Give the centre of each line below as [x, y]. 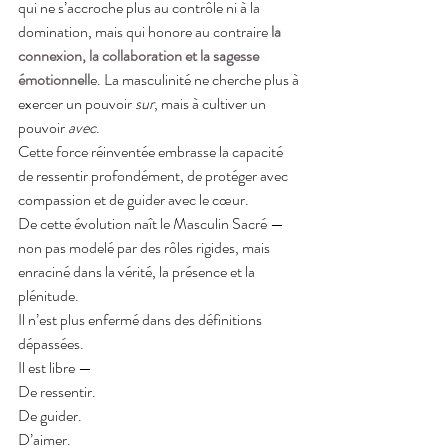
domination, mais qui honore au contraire [144, 31]
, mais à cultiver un [211, 103]
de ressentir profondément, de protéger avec [154, 175]
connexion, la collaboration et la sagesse [140, 55]
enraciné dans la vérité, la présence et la [138, 271]
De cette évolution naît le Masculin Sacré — [152, 223]
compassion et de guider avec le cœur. [133, 199]
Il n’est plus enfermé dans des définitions [141, 319]
